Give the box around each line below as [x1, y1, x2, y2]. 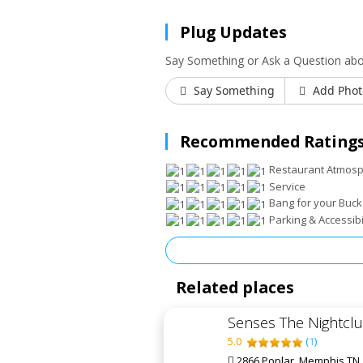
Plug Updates [180, 21, 287, 43]
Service [267, 178, 305, 194]
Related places [176, 276, 294, 299]
